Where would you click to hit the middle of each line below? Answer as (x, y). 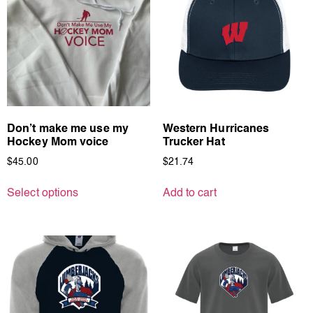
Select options (43, 194)
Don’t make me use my (68, 130)
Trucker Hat (194, 143)
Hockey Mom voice (58, 143)
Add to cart (189, 194)
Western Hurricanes (216, 130)
